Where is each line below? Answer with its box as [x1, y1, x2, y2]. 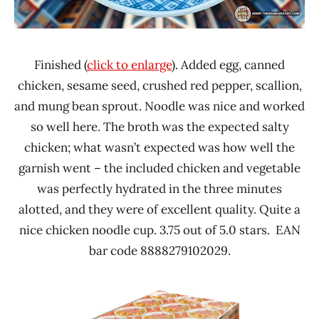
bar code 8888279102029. [88, 242, 231, 258]
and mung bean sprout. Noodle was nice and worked [14, 98, 305, 114]
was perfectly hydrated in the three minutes [37, 180, 282, 197]
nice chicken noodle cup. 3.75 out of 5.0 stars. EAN [19, 221, 300, 238]
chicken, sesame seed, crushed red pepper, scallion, [17, 77, 302, 93]
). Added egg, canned [172, 56, 285, 73]
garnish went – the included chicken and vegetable [19, 159, 300, 176]
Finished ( [34, 56, 87, 73]
